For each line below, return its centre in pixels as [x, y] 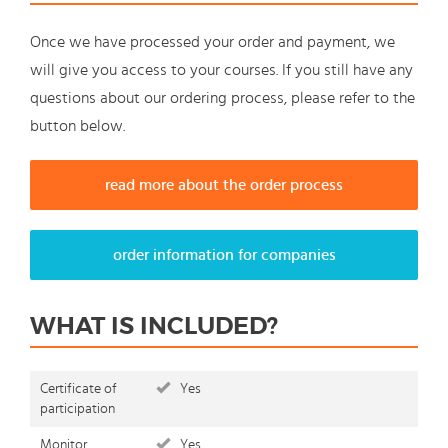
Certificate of [78, 389]
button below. [77, 126]
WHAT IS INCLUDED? [154, 326]
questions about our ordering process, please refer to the [222, 98]
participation [77, 409]
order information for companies [224, 255]
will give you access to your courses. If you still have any [221, 70]
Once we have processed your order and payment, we [212, 42]
